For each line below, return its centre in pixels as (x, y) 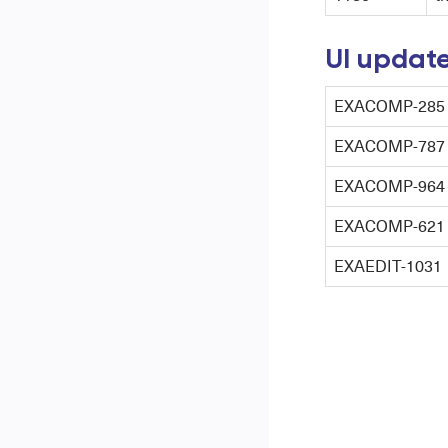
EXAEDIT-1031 (387, 266)
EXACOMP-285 (389, 106)
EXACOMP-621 (389, 226)
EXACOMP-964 (389, 186)
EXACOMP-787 (389, 146)
